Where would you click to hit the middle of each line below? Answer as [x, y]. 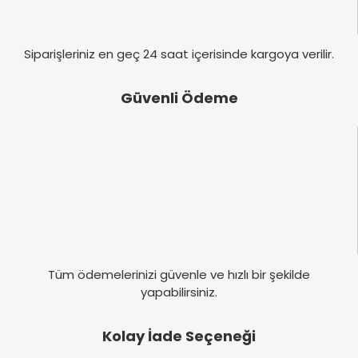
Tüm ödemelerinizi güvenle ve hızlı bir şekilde [179, 275]
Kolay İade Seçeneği [179, 336]
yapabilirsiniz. [179, 292]
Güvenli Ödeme [179, 98]
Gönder [179, 36]
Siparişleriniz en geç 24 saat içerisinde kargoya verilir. [179, 54]
